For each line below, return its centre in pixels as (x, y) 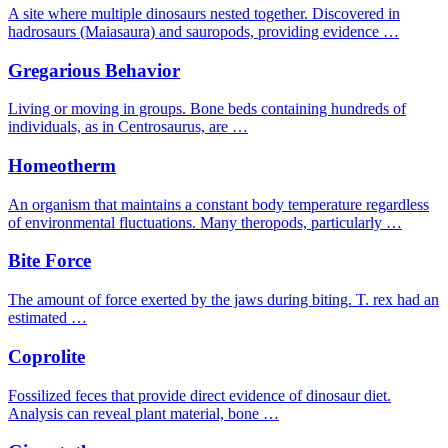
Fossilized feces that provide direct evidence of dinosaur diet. (199, 395)
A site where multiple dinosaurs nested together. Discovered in (204, 13)
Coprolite (46, 356)
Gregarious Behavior (94, 70)
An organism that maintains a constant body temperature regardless (218, 204)
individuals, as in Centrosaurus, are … (128, 127)
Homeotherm (62, 166)
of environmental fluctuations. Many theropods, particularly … (205, 222)
